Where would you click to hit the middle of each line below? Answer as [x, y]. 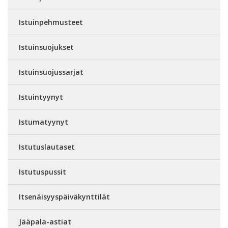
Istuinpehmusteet [51, 22]
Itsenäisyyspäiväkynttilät [64, 196]
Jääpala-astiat [45, 221]
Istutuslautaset [47, 147]
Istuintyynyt [41, 97]
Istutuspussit [42, 172]
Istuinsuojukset [46, 47]
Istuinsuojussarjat [51, 72]
